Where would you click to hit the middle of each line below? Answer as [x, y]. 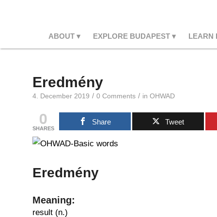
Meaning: [54, 200]
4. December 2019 [61, 96]
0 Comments [116, 96]
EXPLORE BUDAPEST [131, 36]
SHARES [43, 128]
